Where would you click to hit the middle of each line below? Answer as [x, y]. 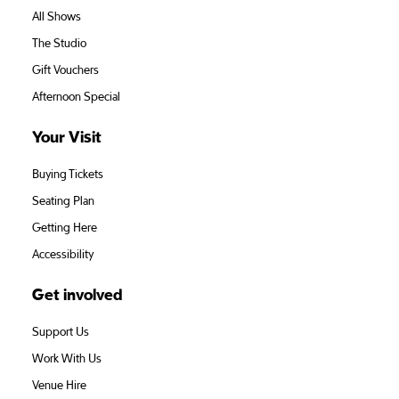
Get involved [77, 296]
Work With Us [66, 359]
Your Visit [66, 138]
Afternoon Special [76, 98]
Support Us [60, 333]
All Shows [56, 17]
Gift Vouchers [65, 71]
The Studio [59, 44]
